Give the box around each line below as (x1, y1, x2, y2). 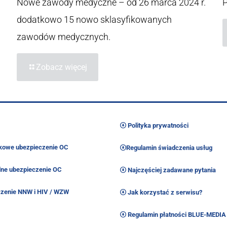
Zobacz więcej (35, 62, 87, 72)
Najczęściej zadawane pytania (126, 166, 216, 174)
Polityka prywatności (126, 121, 188, 129)
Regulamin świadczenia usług (126, 143, 212, 152)
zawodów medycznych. (16, 31, 110, 42)
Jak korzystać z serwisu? (126, 188, 202, 196)
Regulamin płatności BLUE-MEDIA (126, 210, 226, 218)
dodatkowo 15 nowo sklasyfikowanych (16, 14, 172, 25)
